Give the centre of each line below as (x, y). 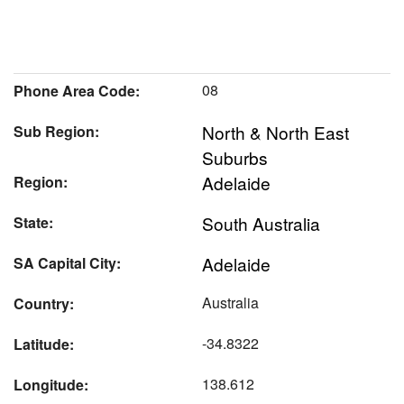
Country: (44, 303)
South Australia (261, 223)
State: (33, 222)
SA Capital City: (67, 262)
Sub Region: (56, 131)
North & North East (275, 132)
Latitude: (44, 344)
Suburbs (235, 157)
